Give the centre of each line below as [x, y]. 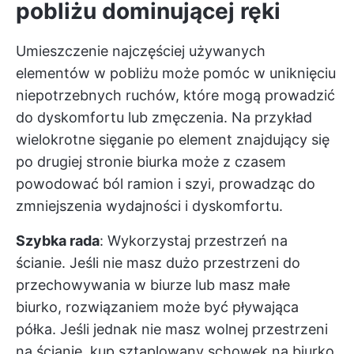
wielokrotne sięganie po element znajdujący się [173, 139]
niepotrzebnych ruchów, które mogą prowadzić [175, 95]
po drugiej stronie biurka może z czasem [151, 162]
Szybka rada [58, 241]
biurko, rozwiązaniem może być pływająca [157, 307]
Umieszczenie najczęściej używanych [141, 51]
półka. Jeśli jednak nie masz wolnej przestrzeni [172, 329]
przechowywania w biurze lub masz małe [153, 285]
